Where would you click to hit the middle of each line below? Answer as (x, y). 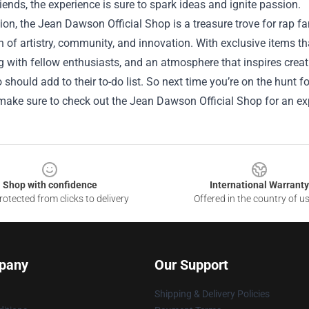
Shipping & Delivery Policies (212, 294)
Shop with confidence (50, 185)
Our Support (191, 265)
